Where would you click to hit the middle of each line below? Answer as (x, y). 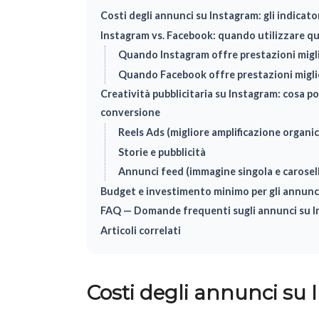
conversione (130, 113)
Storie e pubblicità (162, 152)
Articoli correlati (140, 231)
